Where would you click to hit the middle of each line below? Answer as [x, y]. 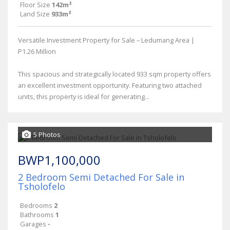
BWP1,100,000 [59, 160]
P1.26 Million [37, 51]
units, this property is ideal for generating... [84, 96]
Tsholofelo [42, 186]
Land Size [35, 14]
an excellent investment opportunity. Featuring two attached [110, 85]
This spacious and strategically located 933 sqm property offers [114, 74]
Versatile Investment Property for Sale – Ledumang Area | [106, 40]
